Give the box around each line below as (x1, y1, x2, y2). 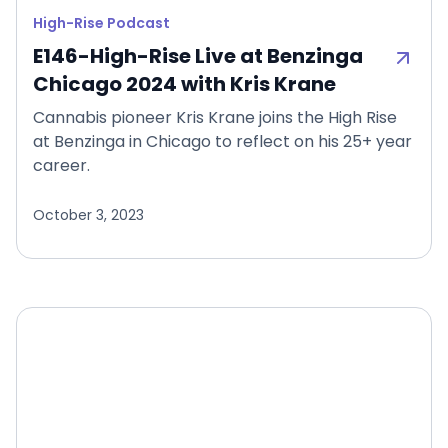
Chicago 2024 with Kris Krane (33, 70, 336, 99)
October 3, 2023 (33, 205, 144, 226)
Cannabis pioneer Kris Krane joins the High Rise (33, 106, 397, 130)
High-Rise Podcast (33, 13, 170, 34)
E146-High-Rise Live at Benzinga (33, 42, 363, 71)
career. (33, 154, 90, 178)
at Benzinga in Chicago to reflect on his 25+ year (33, 130, 412, 154)
